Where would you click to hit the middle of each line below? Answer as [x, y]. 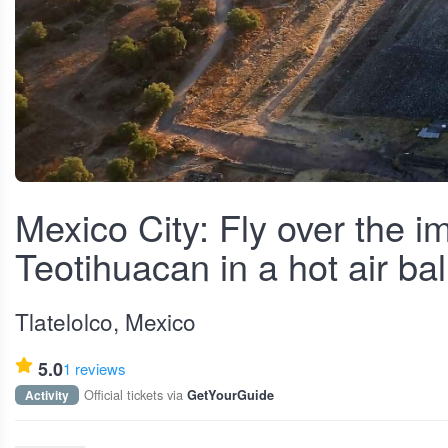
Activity [47, 395]
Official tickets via [135, 394]
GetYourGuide [230, 395]
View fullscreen [89, 198]
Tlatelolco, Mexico [105, 321]
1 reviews [94, 368]
